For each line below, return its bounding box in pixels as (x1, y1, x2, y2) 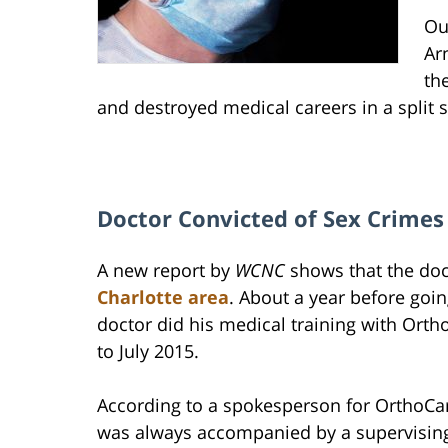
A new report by (97, 258, 235, 283)
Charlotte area (97, 285, 229, 310)
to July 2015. (97, 339, 199, 364)
